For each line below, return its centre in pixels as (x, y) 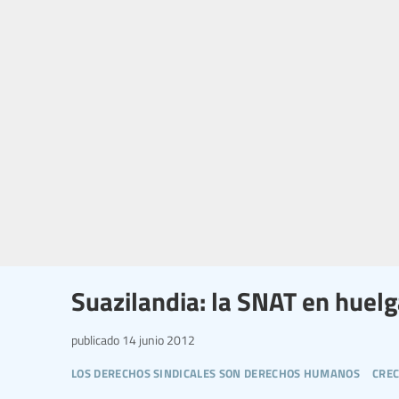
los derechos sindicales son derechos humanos (216, 371)
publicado (95, 340)
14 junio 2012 (157, 340)
